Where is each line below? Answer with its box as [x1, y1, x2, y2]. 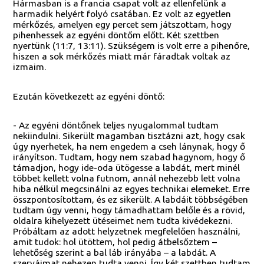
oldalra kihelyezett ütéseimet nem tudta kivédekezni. [13, 215, 233, 226]
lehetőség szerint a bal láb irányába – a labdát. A [13, 247, 216, 258]
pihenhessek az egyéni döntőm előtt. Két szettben [13, 29, 220, 41]
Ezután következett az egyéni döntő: [13, 90, 165, 101]
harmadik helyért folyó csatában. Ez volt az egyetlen [13, 8, 232, 19]
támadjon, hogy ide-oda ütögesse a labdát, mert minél [13, 162, 240, 173]
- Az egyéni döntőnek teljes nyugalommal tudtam [13, 120, 219, 131]
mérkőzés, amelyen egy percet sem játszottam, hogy [13, 19, 232, 30]
